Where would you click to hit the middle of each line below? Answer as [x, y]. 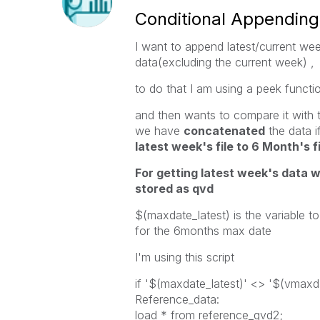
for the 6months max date [203, 231]
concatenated [224, 131]
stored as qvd [174, 189]
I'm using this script [184, 257]
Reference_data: [177, 299]
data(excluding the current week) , [224, 62]
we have [157, 131]
